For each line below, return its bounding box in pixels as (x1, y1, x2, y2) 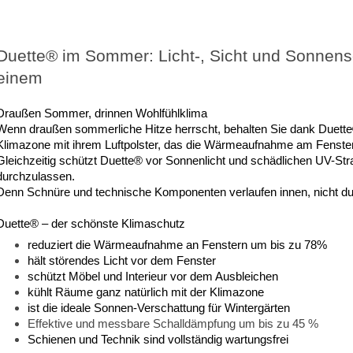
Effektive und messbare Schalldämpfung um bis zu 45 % (27, 317, 318, 331)
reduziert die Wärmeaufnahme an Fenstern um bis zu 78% (27, 238, 327, 252)
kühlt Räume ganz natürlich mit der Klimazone (27, 285, 264, 299)
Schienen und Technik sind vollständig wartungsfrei (27, 333, 288, 347)
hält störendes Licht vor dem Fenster (27, 254, 216, 268)
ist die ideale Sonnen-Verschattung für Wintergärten (27, 301, 290, 315)
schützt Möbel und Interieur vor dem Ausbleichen (27, 269, 278, 284)
